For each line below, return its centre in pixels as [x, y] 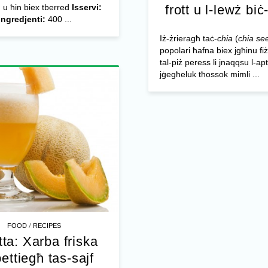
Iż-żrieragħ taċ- [188, 39]
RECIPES [47, 225]
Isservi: [86, 7]
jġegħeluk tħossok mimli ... [209, 74]
